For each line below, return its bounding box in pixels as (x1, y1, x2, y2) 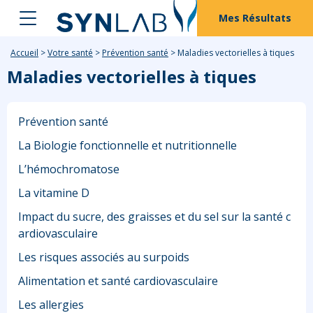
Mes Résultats (219, 11, 292, 25)
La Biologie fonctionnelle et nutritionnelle (18, 138, 237, 154)
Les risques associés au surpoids (18, 249, 189, 265)
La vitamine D (18, 185, 89, 201)
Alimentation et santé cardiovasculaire (18, 273, 218, 289)
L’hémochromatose (18, 161, 119, 177)
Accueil (10, 47, 38, 59)
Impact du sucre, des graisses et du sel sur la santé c (18, 209, 291, 225)
